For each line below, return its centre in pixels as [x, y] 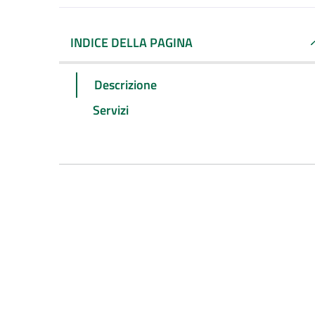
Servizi [111, 110]
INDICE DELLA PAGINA [131, 43]
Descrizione [126, 84]
